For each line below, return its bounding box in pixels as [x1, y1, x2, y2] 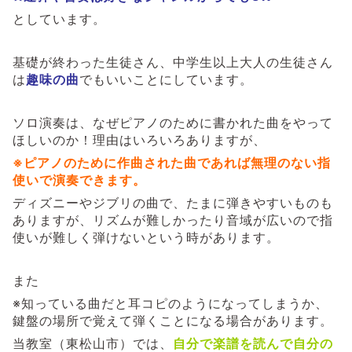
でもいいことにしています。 [79, 71, 253, 87]
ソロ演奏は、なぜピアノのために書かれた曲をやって [13, 114, 333, 130]
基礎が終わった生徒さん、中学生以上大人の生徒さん [13, 53, 333, 70]
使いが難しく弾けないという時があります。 [13, 229, 280, 245]
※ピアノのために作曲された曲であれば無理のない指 [13, 154, 331, 170]
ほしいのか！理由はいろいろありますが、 [13, 131, 266, 148]
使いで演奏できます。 [13, 171, 146, 188]
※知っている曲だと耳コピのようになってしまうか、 [13, 295, 328, 311]
